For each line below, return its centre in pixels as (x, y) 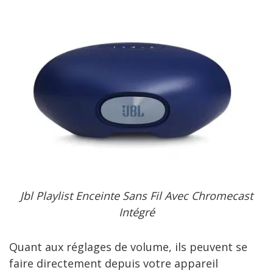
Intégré (136, 212)
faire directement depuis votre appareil (114, 263)
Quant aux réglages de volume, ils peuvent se (128, 246)
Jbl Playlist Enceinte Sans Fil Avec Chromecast (136, 195)
